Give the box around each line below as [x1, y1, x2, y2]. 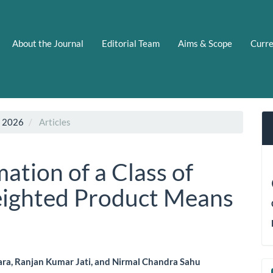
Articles [37, 116, 71, 127]
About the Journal [12, 37, 83, 49]
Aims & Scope [178, 37, 232, 49]
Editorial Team [102, 37, 160, 49]
